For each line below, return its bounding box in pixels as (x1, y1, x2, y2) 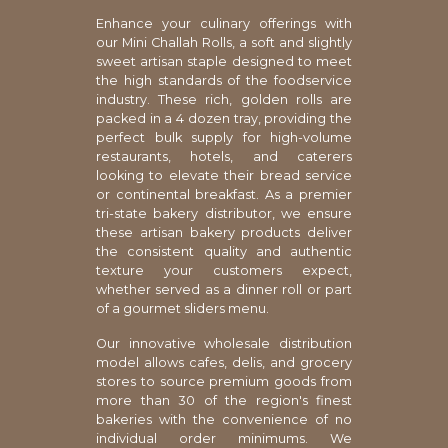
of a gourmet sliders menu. (96, 300, 269, 316)
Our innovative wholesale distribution (96, 335, 352, 351)
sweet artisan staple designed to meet (96, 53, 352, 69)
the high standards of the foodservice (96, 72, 352, 88)
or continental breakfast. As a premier (96, 186, 352, 202)
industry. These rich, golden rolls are (96, 91, 352, 107)
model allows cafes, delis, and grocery (96, 354, 352, 370)
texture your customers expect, (96, 262, 352, 278)
